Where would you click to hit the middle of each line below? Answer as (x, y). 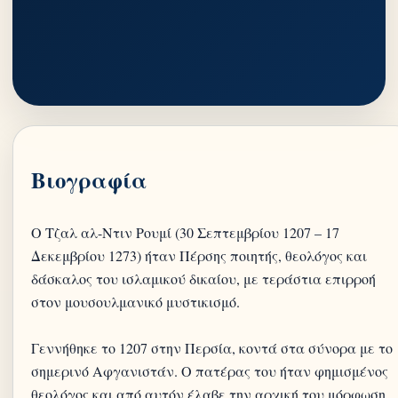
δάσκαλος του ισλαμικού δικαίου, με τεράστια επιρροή (203, 279)
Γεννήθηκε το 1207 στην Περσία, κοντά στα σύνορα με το (212, 348)
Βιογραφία (89, 179)
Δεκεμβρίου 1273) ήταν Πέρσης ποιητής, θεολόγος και (199, 255)
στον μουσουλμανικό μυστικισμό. (135, 302)
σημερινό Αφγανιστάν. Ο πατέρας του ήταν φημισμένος (210, 371)
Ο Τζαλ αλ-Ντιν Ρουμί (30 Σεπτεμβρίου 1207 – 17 (185, 232)
